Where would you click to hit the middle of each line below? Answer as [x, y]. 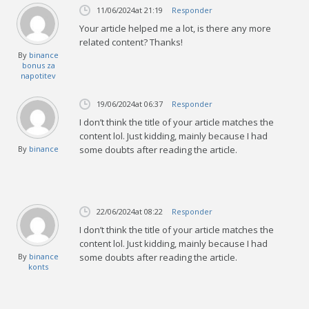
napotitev [39, 75]
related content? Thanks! [131, 42]
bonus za [38, 65]
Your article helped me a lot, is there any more [176, 28]
